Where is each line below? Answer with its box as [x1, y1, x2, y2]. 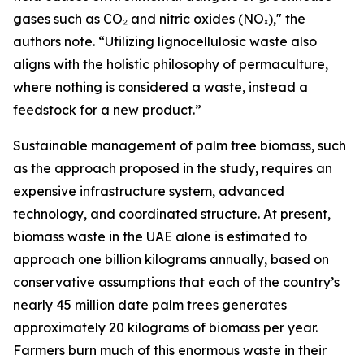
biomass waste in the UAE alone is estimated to [13, 228, 307, 245]
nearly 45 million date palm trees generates [13, 297, 287, 314]
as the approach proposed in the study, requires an [13, 160, 332, 177]
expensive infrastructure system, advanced [13, 183, 284, 200]
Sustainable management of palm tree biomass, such [13, 137, 346, 154]
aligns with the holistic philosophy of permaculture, [13, 56, 328, 73]
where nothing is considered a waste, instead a [13, 79, 308, 96]
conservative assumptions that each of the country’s [13, 274, 340, 291]
